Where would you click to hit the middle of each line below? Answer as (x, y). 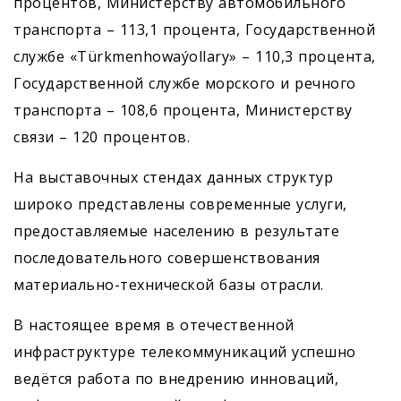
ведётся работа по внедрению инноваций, (176, 379)
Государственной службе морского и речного (185, 84)
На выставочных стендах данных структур (173, 178)
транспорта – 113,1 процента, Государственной (194, 30)
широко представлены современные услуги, (180, 205)
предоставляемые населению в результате (176, 231)
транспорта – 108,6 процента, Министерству (183, 111)
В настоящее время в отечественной (154, 325)
